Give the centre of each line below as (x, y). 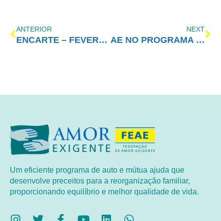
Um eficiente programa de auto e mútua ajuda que (97, 170)
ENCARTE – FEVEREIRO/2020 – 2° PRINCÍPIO (103, 40)
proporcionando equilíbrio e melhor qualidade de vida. (104, 191)
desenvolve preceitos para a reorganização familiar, (100, 181)
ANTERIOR (34, 29)
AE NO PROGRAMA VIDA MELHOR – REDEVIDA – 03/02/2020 (200, 40)
